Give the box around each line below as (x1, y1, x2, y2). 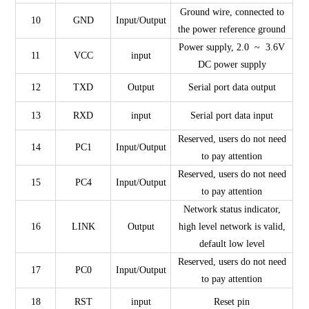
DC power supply (197, 59, 266, 70)
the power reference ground (178, 23, 286, 34)
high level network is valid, (178, 221, 286, 232)
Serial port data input (190, 110, 274, 121)
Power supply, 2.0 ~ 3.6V (179, 41, 286, 52)
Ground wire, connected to (179, 6, 284, 17)
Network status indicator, (183, 203, 281, 215)
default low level (199, 238, 265, 249)
